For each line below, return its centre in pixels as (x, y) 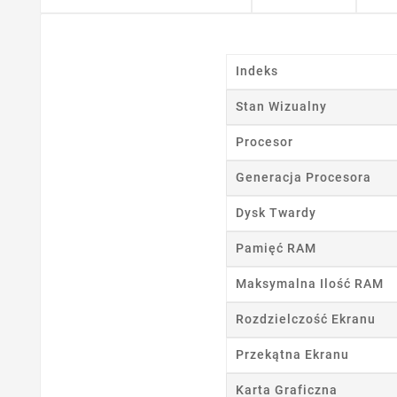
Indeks (257, 71)
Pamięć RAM (276, 249)
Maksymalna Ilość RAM (309, 284)
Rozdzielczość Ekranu (305, 319)
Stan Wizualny (281, 107)
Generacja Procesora (303, 178)
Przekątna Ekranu (292, 355)
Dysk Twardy (276, 213)
